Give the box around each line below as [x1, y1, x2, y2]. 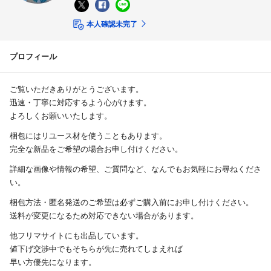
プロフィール [10, 50, 57, 62]
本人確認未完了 [85, 18, 137, 29]
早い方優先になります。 [10, 255, 96, 267]
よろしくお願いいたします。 [10, 109, 112, 121]
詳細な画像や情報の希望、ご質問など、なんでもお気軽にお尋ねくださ [10, 162, 261, 174]
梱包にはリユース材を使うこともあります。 [10, 129, 167, 141]
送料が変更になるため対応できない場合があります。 [10, 209, 198, 221]
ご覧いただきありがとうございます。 [10, 82, 143, 94]
